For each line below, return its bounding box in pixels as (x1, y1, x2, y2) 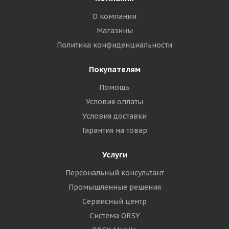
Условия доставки (82, 111, 147, 121)
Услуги (102, 150, 127, 159)
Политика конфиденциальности (57, 40, 172, 50)
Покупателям (88, 64, 141, 74)
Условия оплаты (86, 97, 143, 106)
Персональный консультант (65, 168, 164, 177)
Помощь (99, 83, 130, 92)
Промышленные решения (68, 182, 161, 192)
